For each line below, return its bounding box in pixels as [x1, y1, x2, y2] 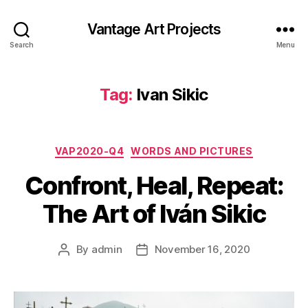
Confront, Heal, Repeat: [24, 170, 284, 201]
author [63, 258, 96, 272]
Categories [153, 141, 214, 155]
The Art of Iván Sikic [42, 198, 266, 229]
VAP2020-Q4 [55, 145, 124, 157]
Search [10, 40, 34, 49]
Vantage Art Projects [87, 20, 221, 38]
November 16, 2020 [154, 242, 250, 256]
